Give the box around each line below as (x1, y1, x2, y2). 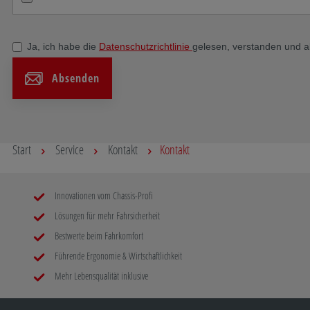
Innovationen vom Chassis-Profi (53, 189, 153, 202)
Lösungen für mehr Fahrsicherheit (53, 209, 160, 222)
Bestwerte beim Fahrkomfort (53, 229, 143, 242)
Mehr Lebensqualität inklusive (53, 269, 148, 282)
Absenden (52, 71, 100, 86)
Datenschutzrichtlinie (99, 41, 192, 52)
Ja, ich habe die (27, 41, 99, 52)
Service (55, 141, 84, 158)
